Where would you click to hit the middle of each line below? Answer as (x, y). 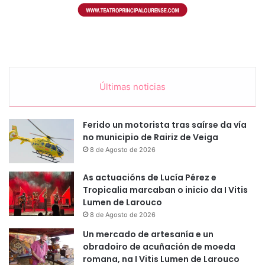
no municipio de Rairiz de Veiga (151, 138)
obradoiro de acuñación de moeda (159, 247)
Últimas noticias (132, 87)
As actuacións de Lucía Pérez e (150, 178)
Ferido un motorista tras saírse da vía (165, 125)
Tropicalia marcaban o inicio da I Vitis (165, 190)
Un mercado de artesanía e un (148, 235)
